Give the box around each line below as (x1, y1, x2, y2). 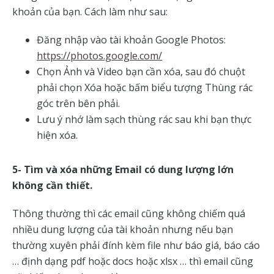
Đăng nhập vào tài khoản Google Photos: (37, 33, 226, 47)
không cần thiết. (12, 179, 92, 193)
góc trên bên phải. (37, 97, 120, 111)
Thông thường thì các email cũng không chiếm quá (12, 207, 245, 221)
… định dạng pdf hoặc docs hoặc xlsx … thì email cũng (12, 254, 253, 268)
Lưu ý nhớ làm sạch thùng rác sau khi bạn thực (37, 113, 251, 127)
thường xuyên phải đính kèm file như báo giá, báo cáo (12, 239, 260, 253)
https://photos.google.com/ (37, 49, 162, 63)
